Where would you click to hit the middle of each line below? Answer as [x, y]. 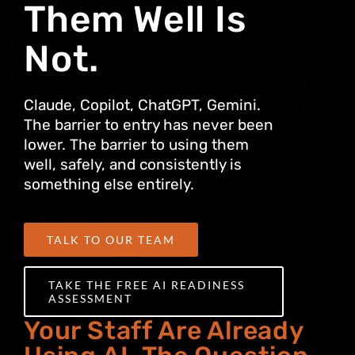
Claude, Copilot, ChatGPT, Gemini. [142, 105]
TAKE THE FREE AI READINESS [147, 285]
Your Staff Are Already [164, 331]
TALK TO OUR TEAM [111, 240]
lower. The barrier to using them [136, 145]
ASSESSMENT [90, 299]
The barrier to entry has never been [149, 125]
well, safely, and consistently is [133, 165]
